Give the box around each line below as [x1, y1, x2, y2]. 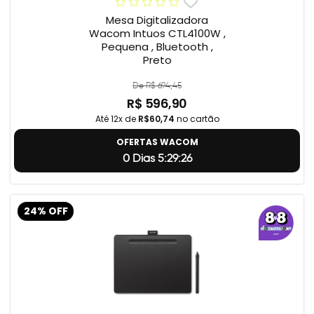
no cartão [174, 113, 219, 125]
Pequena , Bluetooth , [101, 39, 213, 55]
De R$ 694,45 [132, 80, 182, 91]
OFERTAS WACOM [116, 136, 198, 149]
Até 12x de [95, 113, 138, 125]
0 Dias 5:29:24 [122, 151, 192, 165]
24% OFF [23, 204, 68, 218]
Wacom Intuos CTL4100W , [88, 26, 226, 41]
